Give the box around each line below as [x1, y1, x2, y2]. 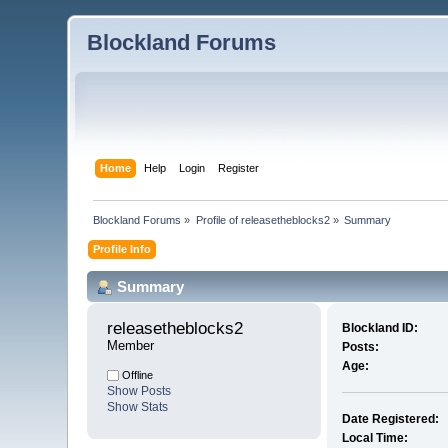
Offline [119, 369, 154, 382]
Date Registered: [341, 412, 439, 427]
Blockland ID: [341, 321, 418, 336]
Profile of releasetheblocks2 [195, 213, 330, 226]
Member [107, 338, 155, 354]
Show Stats [107, 400, 169, 415]
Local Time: [341, 431, 408, 446]
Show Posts [107, 384, 172, 399]
